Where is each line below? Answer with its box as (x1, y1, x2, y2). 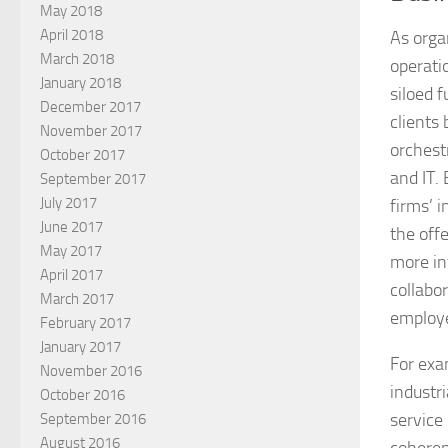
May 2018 (40, 2, 102, 21)
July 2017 (40, 194, 97, 213)
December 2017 (40, 98, 141, 117)
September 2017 (40, 170, 146, 189)
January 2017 (40, 338, 121, 357)
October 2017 (40, 146, 125, 165)
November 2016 (40, 362, 142, 381)
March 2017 (40, 290, 114, 309)
